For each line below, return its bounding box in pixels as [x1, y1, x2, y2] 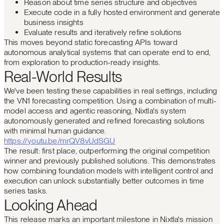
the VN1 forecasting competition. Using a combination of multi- [4, 96, 216, 105]
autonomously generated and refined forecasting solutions [4, 116, 204, 125]
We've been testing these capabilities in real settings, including [4, 86, 217, 95]
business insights [24, 17, 83, 27]
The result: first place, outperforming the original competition [4, 146, 210, 155]
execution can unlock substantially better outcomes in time [4, 176, 204, 185]
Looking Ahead [4, 196, 97, 214]
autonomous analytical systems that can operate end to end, [4, 47, 211, 57]
